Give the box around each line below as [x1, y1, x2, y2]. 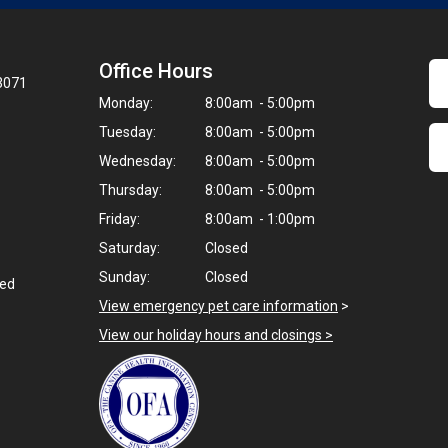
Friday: [99, 211, 140, 227]
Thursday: [99, 182, 162, 198]
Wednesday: [99, 153, 176, 169]
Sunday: [99, 269, 150, 285]
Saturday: [99, 240, 160, 256]
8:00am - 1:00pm [202, 211, 315, 227]
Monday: [99, 95, 153, 111]
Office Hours [99, 59, 213, 83]
